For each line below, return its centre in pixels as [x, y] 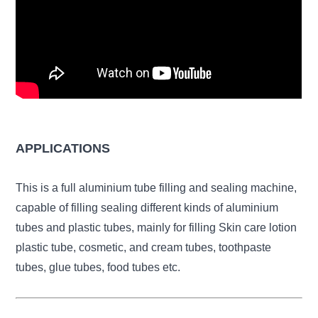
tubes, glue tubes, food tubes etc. [98, 267]
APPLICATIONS [63, 148]
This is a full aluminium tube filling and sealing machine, [157, 188]
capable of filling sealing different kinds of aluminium [147, 208]
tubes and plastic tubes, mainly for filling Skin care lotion [157, 227]
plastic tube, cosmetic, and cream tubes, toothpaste [144, 247]
